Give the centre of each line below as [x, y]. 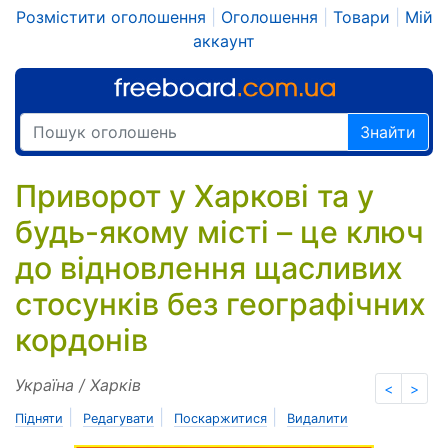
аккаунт [224, 41]
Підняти [39, 418]
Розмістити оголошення [110, 17]
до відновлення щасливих [209, 268]
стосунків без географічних [220, 304]
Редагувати [118, 418]
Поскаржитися [220, 418]
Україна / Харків [78, 385]
